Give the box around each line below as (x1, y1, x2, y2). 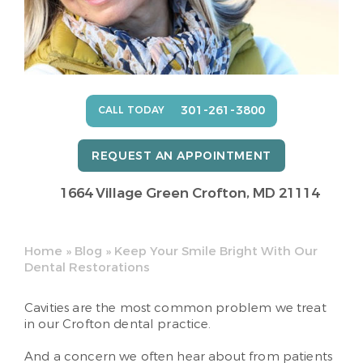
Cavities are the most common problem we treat (24, 299, 327, 316)
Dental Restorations (24, 258, 150, 275)
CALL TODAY (97, 103, 165, 117)
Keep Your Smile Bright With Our (114, 242, 318, 259)
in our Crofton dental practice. (24, 315, 211, 332)
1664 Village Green (60, 183, 192, 203)
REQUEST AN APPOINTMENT (92, 147, 271, 164)
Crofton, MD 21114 (192, 183, 319, 203)
